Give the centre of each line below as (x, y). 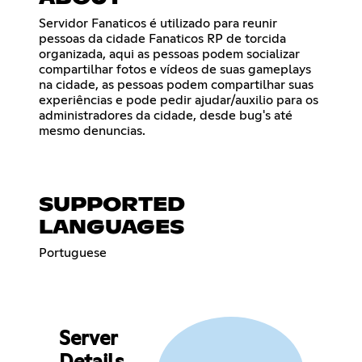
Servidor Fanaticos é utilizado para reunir (158, 23)
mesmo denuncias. (92, 130)
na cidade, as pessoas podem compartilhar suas (176, 84)
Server (88, 340)
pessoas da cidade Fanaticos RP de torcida (162, 38)
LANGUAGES (112, 227)
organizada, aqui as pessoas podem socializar (169, 54)
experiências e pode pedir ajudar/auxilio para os (179, 100)
